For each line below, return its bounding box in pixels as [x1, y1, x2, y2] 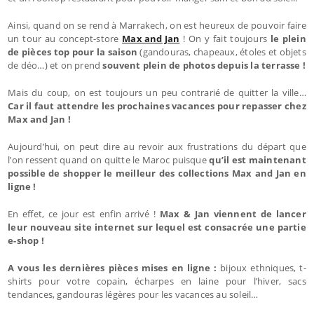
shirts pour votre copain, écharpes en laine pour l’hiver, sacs [8, 274, 306, 287]
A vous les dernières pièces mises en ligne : [8, 261, 217, 274]
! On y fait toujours [179, 32, 271, 45]
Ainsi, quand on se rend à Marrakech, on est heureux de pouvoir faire [8, 18, 306, 32]
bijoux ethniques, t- [217, 261, 306, 274]
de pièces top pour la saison [8, 45, 137, 58]
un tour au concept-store [8, 32, 123, 45]
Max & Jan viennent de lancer [159, 207, 306, 220]
